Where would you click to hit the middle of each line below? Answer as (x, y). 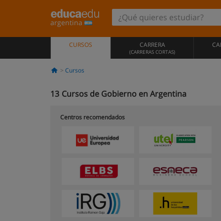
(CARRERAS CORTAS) (152, 52)
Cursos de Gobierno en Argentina (124, 94)
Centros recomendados (92, 117)
